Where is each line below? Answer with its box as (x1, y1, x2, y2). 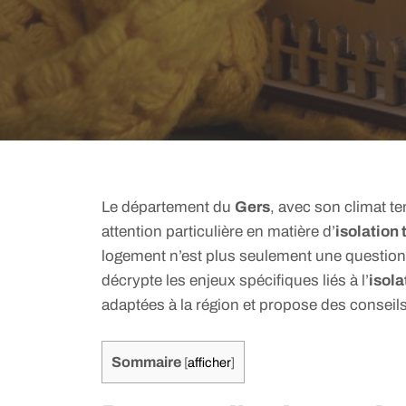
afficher (188, 354, 231, 370)
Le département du (101, 198, 235, 216)
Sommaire (111, 353, 181, 370)
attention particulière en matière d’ (101, 223, 335, 240)
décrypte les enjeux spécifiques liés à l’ (101, 272, 369, 289)
